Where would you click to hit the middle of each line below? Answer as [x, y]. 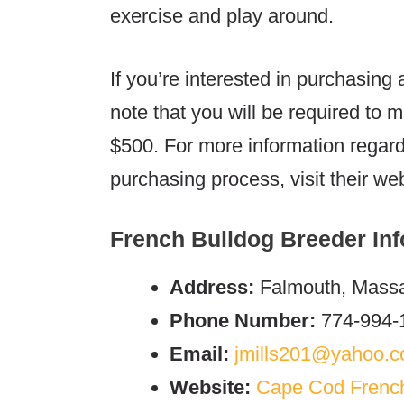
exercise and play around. [222, 15]
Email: [202, 353]
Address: [212, 287]
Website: [210, 387]
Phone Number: [243, 320]
